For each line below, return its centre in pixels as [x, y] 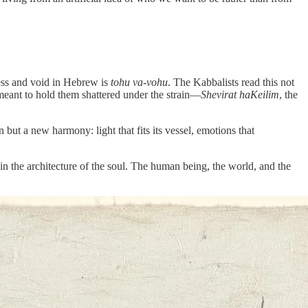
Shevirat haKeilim [240, 94]
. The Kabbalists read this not [231, 82]
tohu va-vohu [139, 82]
